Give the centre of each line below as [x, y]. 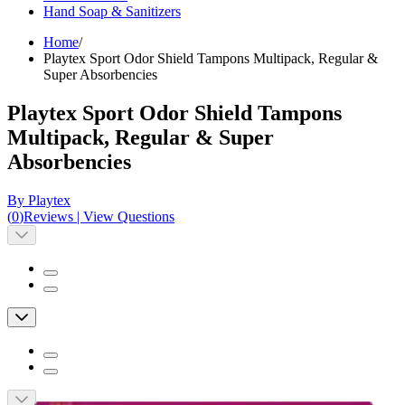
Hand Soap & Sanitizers [112, 12]
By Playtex [39, 201]
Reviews [48, 217]
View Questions [129, 217]
